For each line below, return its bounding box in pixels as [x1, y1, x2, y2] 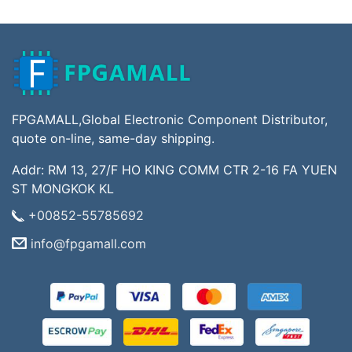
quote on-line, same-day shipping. [12, 130, 214, 147]
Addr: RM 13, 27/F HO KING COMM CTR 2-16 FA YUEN [12, 162, 337, 178]
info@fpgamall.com [30, 235, 146, 251]
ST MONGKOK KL [12, 181, 114, 197]
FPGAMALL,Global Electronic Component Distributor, [12, 112, 328, 128]
